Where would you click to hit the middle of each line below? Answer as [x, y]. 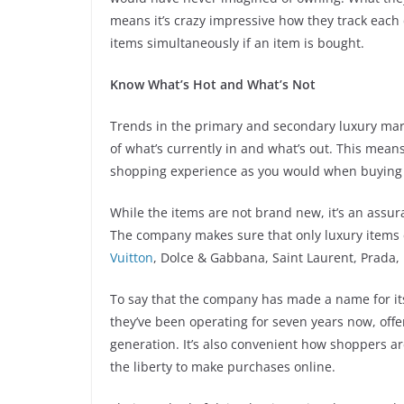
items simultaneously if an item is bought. [237, 42]
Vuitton [132, 257]
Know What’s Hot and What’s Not [213, 84]
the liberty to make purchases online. [223, 366]
